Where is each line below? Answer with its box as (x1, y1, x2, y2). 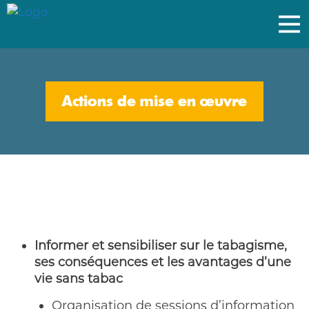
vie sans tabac (34, 271, 123, 286)
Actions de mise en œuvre (62, 92, 247, 111)
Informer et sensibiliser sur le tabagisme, (34, 238, 287, 253)
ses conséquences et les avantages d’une (34, 255, 291, 270)
